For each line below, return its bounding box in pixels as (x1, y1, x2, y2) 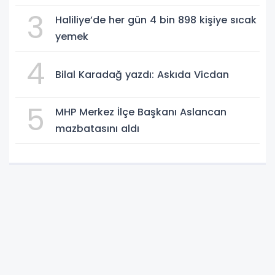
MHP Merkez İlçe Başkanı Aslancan (55, 105, 227, 120)
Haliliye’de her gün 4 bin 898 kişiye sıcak (55, 13, 257, 28)
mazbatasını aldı (55, 122, 139, 136)
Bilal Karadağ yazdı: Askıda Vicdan (55, 67, 229, 82)
